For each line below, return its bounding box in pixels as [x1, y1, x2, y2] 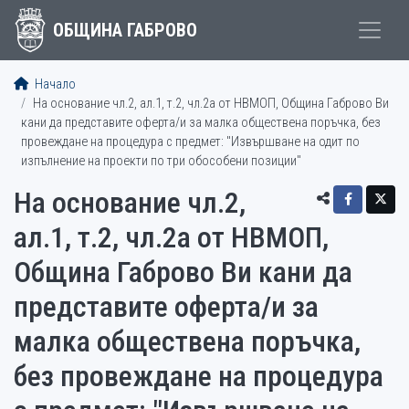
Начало [32, 77, 76, 92]
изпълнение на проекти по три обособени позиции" [21, 153, 301, 169]
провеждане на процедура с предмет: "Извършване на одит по [21, 134, 360, 150]
